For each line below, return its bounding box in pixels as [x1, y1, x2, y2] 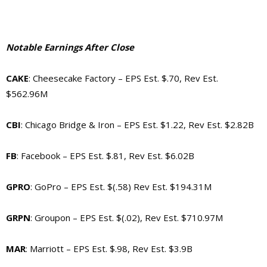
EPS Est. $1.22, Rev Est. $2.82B [124, 118, 254, 131]
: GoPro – [30, 180, 71, 193]
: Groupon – [30, 211, 80, 223]
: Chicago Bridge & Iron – [21, 118, 124, 131]
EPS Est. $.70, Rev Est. [125, 72, 218, 84]
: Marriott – [26, 242, 73, 254]
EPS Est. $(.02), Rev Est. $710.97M [80, 211, 223, 223]
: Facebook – [17, 149, 70, 162]
